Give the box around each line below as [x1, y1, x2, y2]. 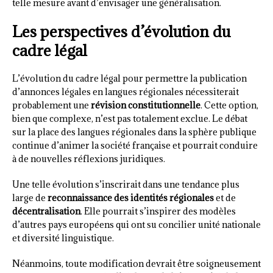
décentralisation [12, 205, 80, 217]
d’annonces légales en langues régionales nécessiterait [12, 85, 239, 97]
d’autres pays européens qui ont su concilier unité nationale [12, 218, 261, 230]
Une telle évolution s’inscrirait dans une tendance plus [12, 178, 239, 190]
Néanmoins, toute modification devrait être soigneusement [12, 257, 261, 269]
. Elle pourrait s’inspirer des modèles [80, 205, 236, 217]
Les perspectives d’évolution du [12, 21, 230, 41]
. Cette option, [200, 99, 258, 111]
